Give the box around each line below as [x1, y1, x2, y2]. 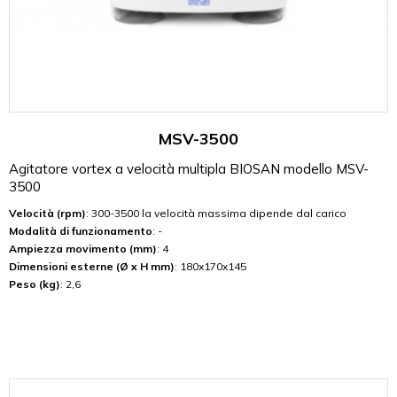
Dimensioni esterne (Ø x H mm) [9, 260, 175, 273]
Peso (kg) [9, 277, 60, 291]
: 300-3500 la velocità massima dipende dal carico [86, 206, 346, 220]
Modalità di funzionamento [9, 224, 152, 237]
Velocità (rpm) [9, 206, 86, 220]
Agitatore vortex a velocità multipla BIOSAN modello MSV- [9, 160, 369, 177]
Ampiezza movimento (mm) [9, 242, 157, 255]
